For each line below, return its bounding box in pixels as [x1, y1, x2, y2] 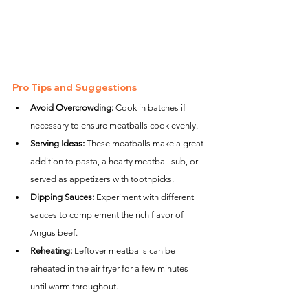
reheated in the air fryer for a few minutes [30, 263, 190, 274]
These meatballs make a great [85, 138, 206, 148]
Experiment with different [94, 192, 196, 202]
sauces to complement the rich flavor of [30, 210, 186, 220]
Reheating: [30, 245, 72, 256]
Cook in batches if [113, 102, 188, 113]
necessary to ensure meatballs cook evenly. [30, 120, 198, 131]
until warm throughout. [30, 281, 118, 291]
